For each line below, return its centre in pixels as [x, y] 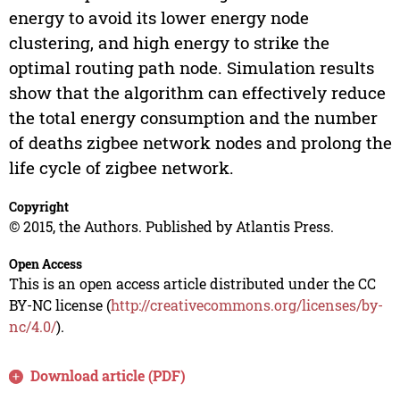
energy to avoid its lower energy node [158, 18]
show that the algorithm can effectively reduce [197, 93]
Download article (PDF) [108, 376]
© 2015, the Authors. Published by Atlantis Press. [171, 227]
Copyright [38, 207]
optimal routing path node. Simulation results [191, 68]
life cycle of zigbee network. [121, 168]
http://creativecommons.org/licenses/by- [246, 305]
